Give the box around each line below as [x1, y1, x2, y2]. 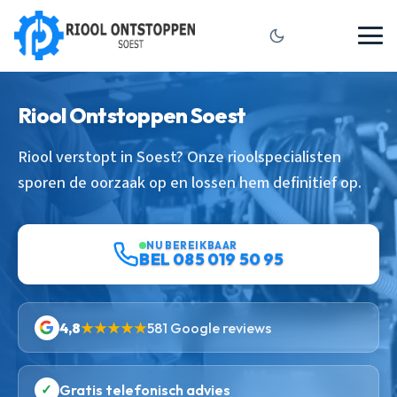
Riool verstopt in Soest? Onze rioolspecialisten [18, 145, 341, 168]
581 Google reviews [146, 318, 271, 337]
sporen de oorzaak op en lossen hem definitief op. [18, 171, 362, 194]
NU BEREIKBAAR [146, 238, 237, 252]
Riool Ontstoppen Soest [18, 102, 246, 128]
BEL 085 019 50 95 [139, 249, 284, 269]
